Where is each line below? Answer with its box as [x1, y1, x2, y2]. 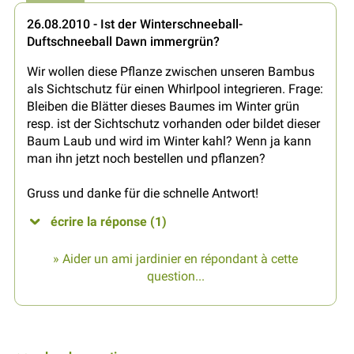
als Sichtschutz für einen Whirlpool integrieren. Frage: [27, 81, 323, 97]
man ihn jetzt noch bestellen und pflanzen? [27, 151, 265, 167]
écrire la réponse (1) [51, 214, 167, 230]
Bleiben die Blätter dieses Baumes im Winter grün [27, 99, 299, 115]
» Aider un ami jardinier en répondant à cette [53, 251, 298, 267]
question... [146, 269, 205, 284]
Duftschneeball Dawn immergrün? [27, 34, 220, 50]
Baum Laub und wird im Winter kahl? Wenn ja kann [27, 134, 311, 149]
